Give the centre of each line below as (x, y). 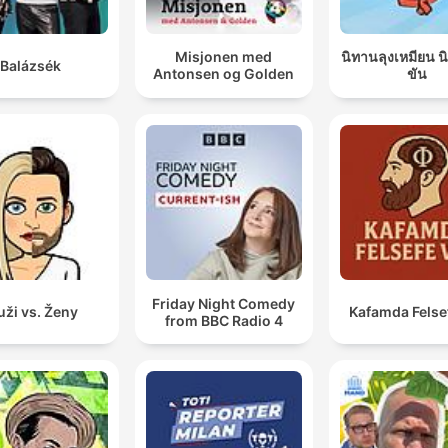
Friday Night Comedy (224, 303)
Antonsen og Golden (224, 74)
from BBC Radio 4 (223, 320)
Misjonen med (224, 57)
